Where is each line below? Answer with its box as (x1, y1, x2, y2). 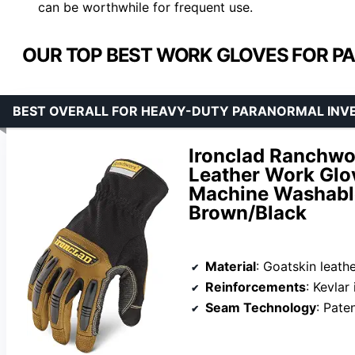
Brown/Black (189, 200, 307, 224)
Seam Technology (205, 299, 316, 315)
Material (205, 258, 256, 274)
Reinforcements (205, 278, 306, 295)
